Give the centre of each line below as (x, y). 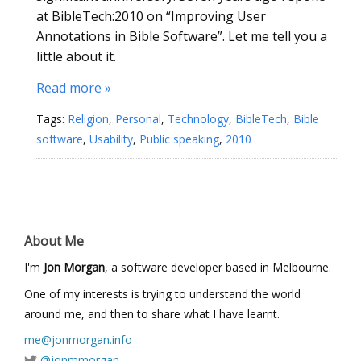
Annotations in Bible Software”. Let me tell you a (182, 36)
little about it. (76, 56)
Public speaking (179, 139)
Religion (88, 119)
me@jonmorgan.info (78, 340)
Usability (111, 139)
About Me (54, 241)
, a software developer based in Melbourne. (218, 267)
